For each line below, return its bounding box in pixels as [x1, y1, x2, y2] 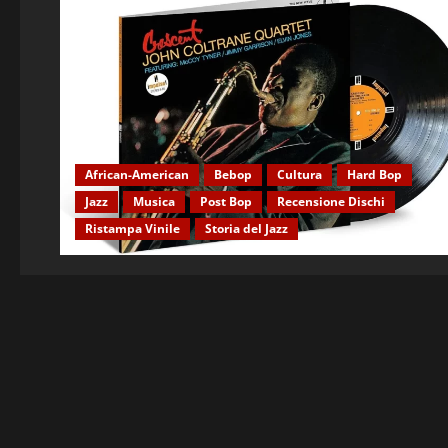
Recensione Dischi [277, 193, 385, 211]
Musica [133, 193, 175, 211]
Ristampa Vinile [85, 220, 180, 238]
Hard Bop [347, 166, 402, 184]
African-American [85, 166, 189, 184]
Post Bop [200, 193, 252, 211]
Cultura [277, 166, 322, 184]
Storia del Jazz [205, 220, 288, 238]
